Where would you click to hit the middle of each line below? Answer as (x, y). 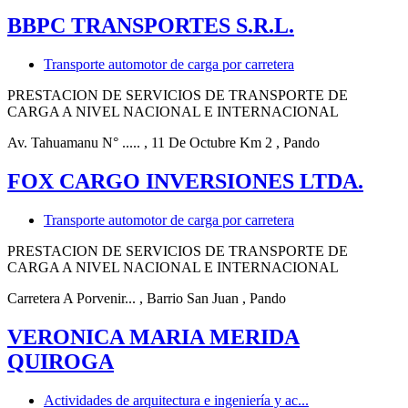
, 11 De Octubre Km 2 (208, 143)
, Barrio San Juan (189, 298)
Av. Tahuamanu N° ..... (74, 143)
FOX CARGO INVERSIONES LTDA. (185, 182)
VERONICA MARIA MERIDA (153, 337)
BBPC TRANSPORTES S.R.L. (151, 26)
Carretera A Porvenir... (71, 298)
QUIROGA (61, 361)
